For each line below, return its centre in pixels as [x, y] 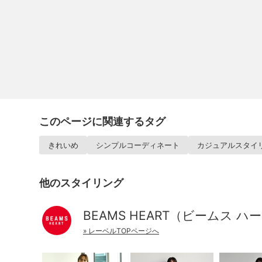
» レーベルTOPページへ [121, 231]
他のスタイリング [81, 183]
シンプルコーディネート [138, 145]
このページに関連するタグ [102, 121]
